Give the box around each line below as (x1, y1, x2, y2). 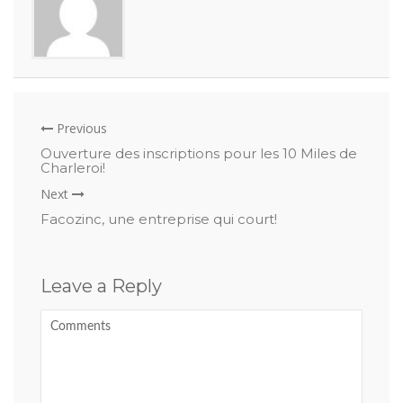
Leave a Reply (40, 275, 162, 297)
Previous (53, 120, 107, 137)
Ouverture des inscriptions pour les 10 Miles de (40, 145, 357, 162)
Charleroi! (40, 159, 105, 176)
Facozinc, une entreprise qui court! (40, 210, 277, 228)
